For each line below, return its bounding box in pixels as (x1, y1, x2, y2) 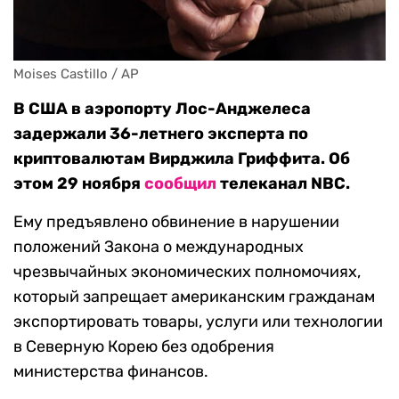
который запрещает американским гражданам (13, 287, 375, 307)
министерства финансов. (13, 362, 208, 382)
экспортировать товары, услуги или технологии (13, 312, 383, 332)
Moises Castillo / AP (13, 66, 139, 83)
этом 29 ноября (13, 174, 144, 194)
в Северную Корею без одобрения (13, 337, 274, 357)
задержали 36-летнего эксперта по (13, 124, 308, 144)
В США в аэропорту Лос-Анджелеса (13, 99, 311, 119)
